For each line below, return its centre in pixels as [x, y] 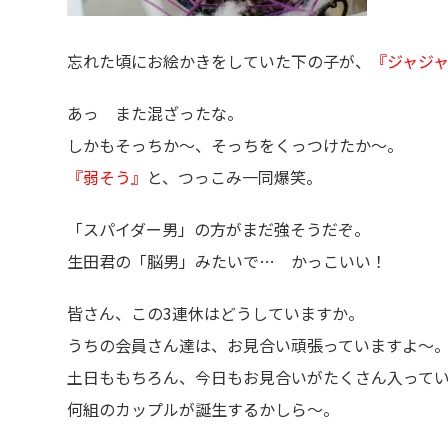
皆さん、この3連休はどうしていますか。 [215, 313]
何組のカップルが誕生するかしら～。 [203, 409]
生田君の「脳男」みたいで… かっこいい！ [227, 261]
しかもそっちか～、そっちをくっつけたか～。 [235, 145]
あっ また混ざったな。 [155, 113]
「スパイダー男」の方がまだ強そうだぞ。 [218, 229]
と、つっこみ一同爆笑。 [234, 177]
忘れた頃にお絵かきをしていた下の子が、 [219, 61]
